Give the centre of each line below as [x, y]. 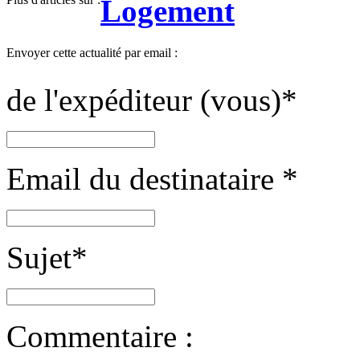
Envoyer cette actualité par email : [92, 53]
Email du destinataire [144, 179]
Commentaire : [100, 337]
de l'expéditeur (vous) [144, 100]
